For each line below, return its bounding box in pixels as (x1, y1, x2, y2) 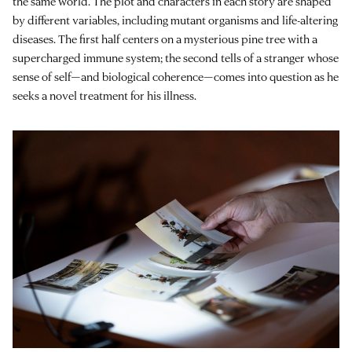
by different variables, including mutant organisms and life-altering (13, 13, 338, 28)
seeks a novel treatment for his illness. (13, 88, 196, 104)
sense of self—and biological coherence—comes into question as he (13, 69, 339, 85)
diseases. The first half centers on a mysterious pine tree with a (13, 31, 317, 47)
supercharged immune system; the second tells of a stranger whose (13, 50, 339, 66)
